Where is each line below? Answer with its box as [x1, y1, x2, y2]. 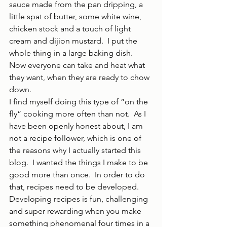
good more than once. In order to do [9, 170, 147, 179]
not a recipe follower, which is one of [9, 133, 143, 143]
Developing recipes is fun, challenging [9, 194, 150, 204]
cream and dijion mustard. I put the [9, 36, 139, 46]
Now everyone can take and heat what [9, 60, 147, 70]
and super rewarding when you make [9, 206, 143, 216]
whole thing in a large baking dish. [9, 48, 137, 58]
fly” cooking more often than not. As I [9, 109, 148, 119]
